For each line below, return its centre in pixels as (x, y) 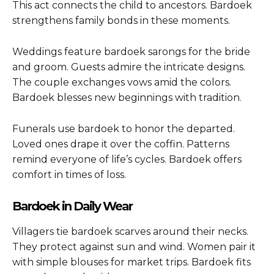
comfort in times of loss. (69, 174)
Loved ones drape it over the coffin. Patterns (121, 144)
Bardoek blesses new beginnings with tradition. (127, 97)
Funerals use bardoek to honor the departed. (124, 128)
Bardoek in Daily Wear (72, 206)
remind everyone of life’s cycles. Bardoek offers (127, 159)
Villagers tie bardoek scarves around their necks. (130, 231)
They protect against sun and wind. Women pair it (134, 246)
